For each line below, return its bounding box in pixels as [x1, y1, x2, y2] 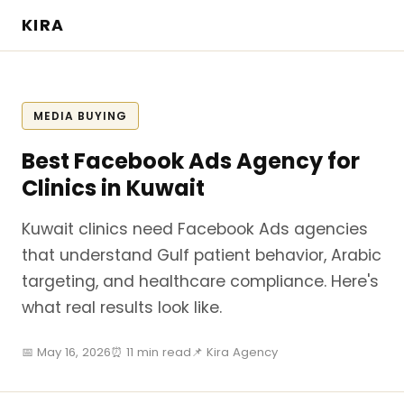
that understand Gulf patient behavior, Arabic [22, 244, 381, 266]
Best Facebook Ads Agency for [22, 146, 360, 176]
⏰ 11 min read [111, 344, 191, 361]
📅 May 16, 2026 [22, 344, 111, 361]
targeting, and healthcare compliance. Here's [22, 271, 379, 292]
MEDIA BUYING [33, 108, 127, 124]
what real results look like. [22, 297, 222, 318]
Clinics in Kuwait [22, 173, 205, 203]
